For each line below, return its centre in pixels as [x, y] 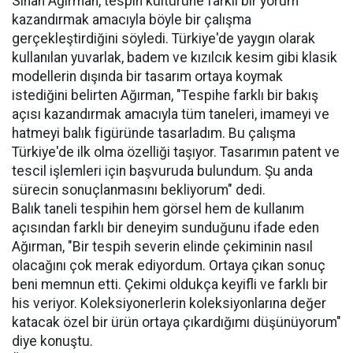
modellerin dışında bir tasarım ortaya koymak [147, 76]
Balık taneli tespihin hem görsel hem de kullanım [158, 209]
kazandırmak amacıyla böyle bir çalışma [132, 20]
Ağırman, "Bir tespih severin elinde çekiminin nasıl [162, 247]
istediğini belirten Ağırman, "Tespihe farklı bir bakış [165, 95]
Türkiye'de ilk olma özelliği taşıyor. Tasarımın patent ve [176, 152]
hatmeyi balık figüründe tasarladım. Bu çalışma [154, 133]
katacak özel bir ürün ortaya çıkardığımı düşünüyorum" [176, 322]
